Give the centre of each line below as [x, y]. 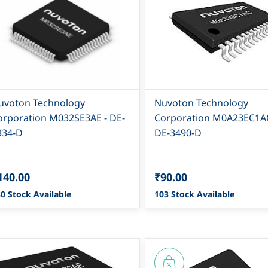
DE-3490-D [178, 133]
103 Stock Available [194, 194]
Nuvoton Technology [201, 103]
